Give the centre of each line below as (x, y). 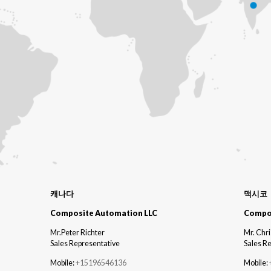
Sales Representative (85, 243)
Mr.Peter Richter (77, 232)
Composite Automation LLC (104, 213)
